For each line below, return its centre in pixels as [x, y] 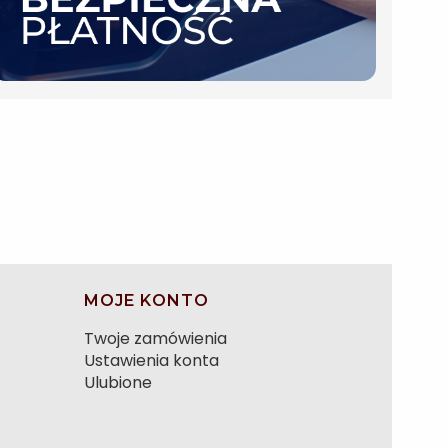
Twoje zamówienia [155, 339]
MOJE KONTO [146, 301]
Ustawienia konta [151, 361]
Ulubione [118, 383]
